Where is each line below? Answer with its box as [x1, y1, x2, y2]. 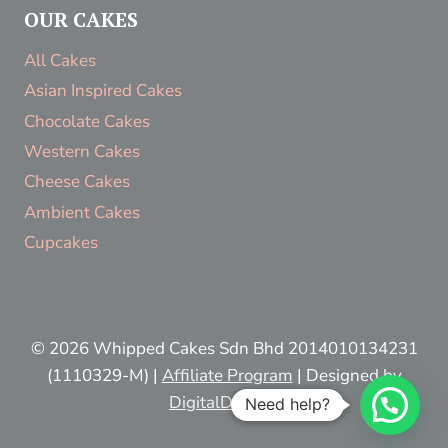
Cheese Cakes [24, 170, 130, 194]
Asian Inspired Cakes [24, 79, 182, 103]
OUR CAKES [24, 6, 138, 34]
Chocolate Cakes [24, 109, 150, 133]
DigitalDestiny [169, 391, 279, 414]
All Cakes [24, 49, 96, 73]
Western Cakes [24, 140, 140, 164]
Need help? [245, 394, 330, 414]
